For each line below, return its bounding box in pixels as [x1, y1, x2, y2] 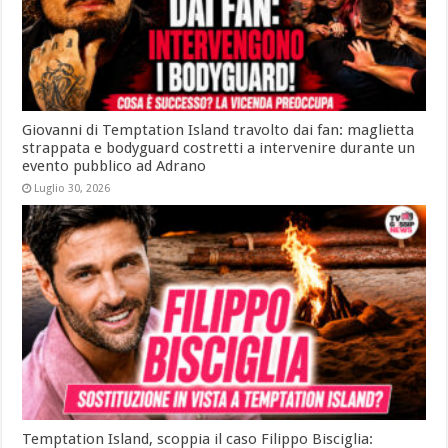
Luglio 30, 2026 [34, 182, 111, 196]
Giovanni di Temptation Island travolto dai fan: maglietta [22, 121, 415, 140]
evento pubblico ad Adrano [22, 157, 207, 176]
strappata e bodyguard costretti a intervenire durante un [22, 139, 416, 158]
